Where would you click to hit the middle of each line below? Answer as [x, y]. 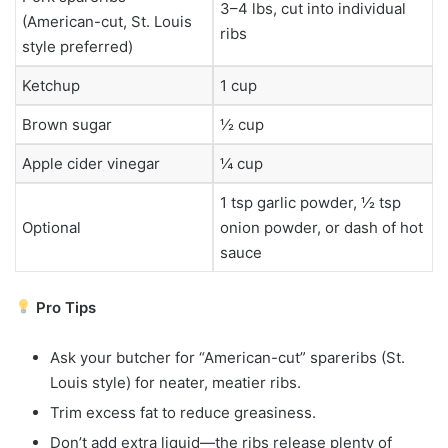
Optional [51, 228]
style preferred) [77, 47]
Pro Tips [66, 307]
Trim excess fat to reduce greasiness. [183, 412]
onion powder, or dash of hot [321, 228]
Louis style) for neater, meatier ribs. [175, 382]
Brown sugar [67, 125]
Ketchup [51, 86]
